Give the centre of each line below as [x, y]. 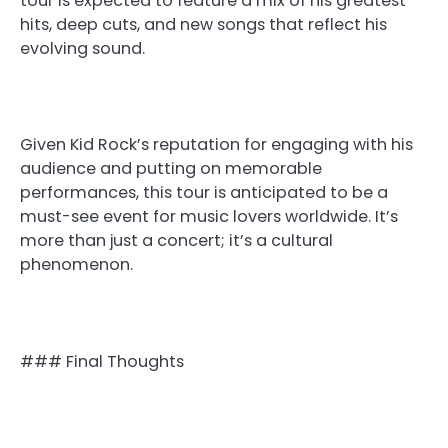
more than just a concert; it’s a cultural [176, 241]
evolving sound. [82, 49]
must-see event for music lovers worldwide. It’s [209, 217]
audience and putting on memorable [171, 169]
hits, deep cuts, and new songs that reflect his [203, 25]
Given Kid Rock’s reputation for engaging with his [216, 145]
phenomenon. [76, 265]
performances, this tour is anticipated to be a [204, 193]
